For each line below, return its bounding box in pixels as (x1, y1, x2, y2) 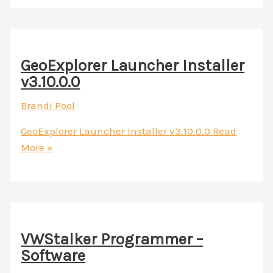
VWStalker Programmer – (21, 230, 204, 249)
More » (21, 141, 54, 154)
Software (21, 246, 86, 266)
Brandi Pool (21, 99, 76, 112)
